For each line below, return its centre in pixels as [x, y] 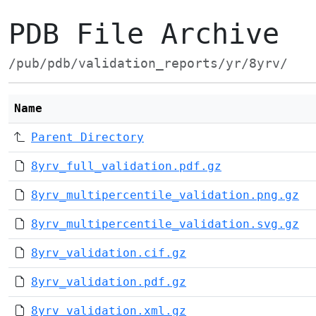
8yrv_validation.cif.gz [109, 253]
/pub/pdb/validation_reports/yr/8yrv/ [148, 63]
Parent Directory [87, 137]
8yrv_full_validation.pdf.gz [126, 166]
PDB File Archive [144, 34]
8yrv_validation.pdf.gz [109, 282]
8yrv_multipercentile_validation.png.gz [165, 195]
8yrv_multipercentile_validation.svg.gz [165, 224]
